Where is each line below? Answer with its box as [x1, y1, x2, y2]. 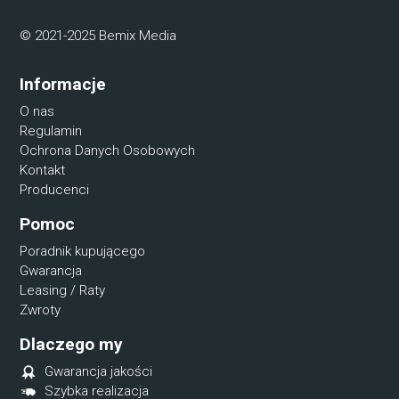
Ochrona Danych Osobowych [20, 142, 196, 159]
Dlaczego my [20, 333, 124, 354]
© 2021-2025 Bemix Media [20, 27, 177, 44]
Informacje [20, 73, 107, 94]
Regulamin [20, 122, 83, 139]
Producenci [20, 181, 90, 198]
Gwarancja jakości [45, 362, 153, 379]
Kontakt [20, 161, 66, 178]
